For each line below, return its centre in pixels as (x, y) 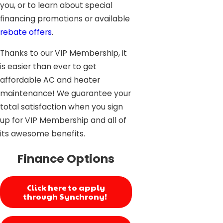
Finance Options (66, 158)
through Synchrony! (66, 197)
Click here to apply (66, 188)
